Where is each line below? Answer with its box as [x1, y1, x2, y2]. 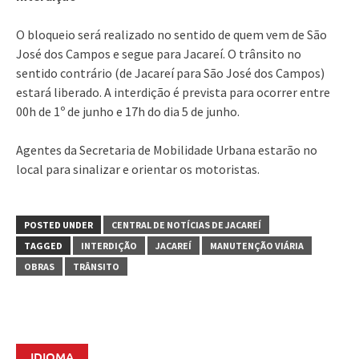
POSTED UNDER [24, 219, 93, 232]
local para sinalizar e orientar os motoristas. [16, 161, 260, 178]
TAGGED [24, 240, 63, 252]
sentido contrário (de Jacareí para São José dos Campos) [16, 65, 325, 82]
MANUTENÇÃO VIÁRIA [210, 240, 304, 252]
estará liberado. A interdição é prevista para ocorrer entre [16, 84, 330, 101]
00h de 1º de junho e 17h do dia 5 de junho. [16, 103, 240, 120]
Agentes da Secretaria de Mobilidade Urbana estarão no [16, 142, 317, 159]
